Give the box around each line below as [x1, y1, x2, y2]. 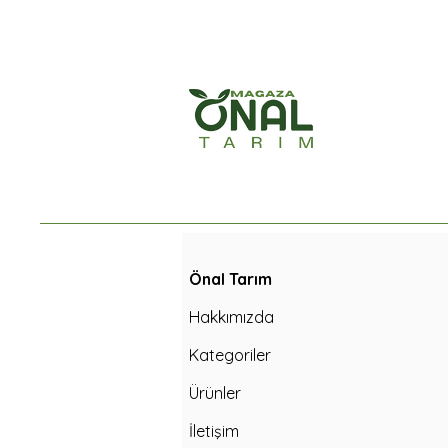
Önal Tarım [189, 268, 272, 289]
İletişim [189, 420, 239, 441]
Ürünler [189, 382, 241, 403]
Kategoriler [189, 344, 271, 365]
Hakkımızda [189, 306, 274, 327]
